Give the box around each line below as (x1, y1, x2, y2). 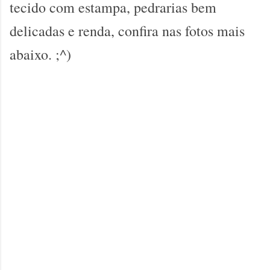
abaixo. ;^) (10, 45, 71, 64)
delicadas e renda (10, 21, 111, 40)
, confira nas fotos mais (111, 21, 245, 40)
